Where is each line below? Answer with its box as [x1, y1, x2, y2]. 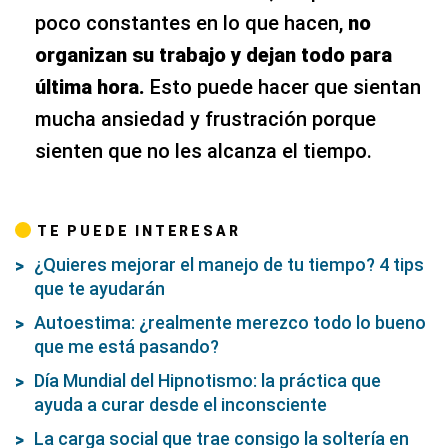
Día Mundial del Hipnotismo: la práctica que [34, 369, 381, 391]
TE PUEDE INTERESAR [37, 222, 241, 239]
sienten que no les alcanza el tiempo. [35, 138, 372, 163]
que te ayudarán [34, 277, 165, 299]
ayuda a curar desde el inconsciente [34, 393, 327, 415]
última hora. [35, 74, 150, 99]
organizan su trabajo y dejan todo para [35, 42, 392, 67]
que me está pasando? [34, 335, 219, 357]
